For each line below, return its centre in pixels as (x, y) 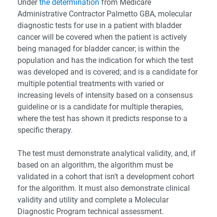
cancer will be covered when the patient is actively (102, 37)
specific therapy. (45, 130)
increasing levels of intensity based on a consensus (105, 95)
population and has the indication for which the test (105, 60)
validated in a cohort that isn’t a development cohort (106, 177)
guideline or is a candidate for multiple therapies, (100, 107)
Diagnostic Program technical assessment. (91, 211)
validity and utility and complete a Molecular (93, 200)
